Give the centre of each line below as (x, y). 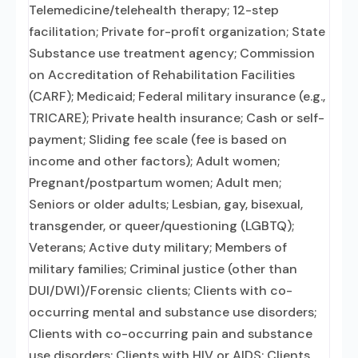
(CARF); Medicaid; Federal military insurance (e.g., (177, 96)
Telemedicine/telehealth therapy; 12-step (154, 10)
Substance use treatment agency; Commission (172, 53)
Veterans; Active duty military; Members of (158, 247)
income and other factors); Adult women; (154, 161)
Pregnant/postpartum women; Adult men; (155, 183)
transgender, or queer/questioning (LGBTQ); (161, 226)
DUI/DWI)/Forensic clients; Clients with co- (161, 290)
